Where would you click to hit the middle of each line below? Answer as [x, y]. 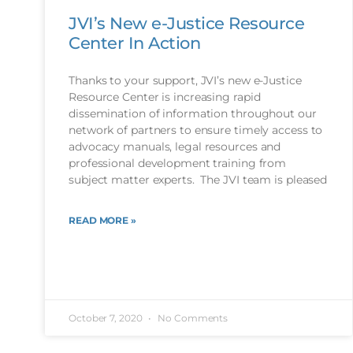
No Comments [192, 318]
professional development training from [178, 163]
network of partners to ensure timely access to [196, 130]
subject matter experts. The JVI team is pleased [198, 179]
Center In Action [134, 43]
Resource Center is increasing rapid [165, 97]
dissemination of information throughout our [193, 113]
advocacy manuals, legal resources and [175, 146]
